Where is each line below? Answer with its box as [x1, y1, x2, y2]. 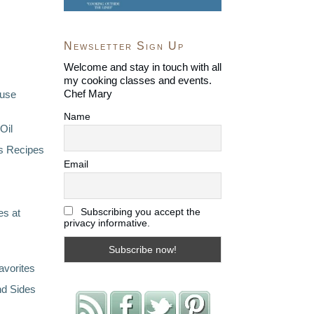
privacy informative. [64, 217, 150, 229]
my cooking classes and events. [64, 74, 212, 87]
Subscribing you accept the [78, 206, 200, 218]
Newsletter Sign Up [64, 40, 184, 53]
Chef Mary [64, 88, 112, 100]
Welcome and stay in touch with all [64, 61, 221, 74]
